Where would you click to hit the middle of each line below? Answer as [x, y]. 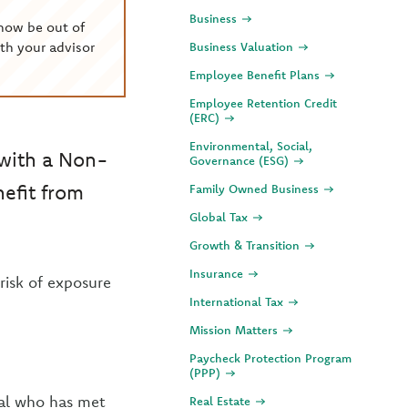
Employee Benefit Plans [256, 75]
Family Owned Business [256, 189]
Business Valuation [243, 46]
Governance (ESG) [241, 160]
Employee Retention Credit [263, 103]
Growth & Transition [246, 245]
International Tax [238, 301]
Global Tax [220, 217]
